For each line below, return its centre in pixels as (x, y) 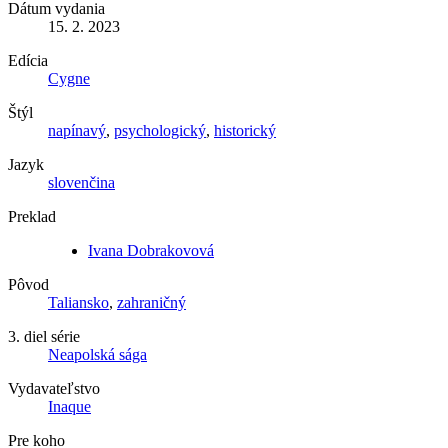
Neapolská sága (97, 354)
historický (245, 130)
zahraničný (151, 302)
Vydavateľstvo (54, 388)
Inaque (69, 406)
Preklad (32, 216)
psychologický (160, 130)
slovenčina (81, 182)
